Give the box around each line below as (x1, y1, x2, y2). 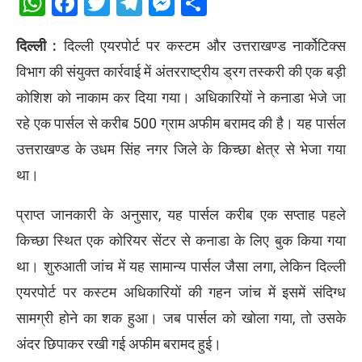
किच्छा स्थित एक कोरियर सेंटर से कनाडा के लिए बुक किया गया (16, 231, 346, 249)
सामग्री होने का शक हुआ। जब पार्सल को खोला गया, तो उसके (16, 309, 346, 326)
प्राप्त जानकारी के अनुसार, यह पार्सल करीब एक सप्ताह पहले (16, 205, 346, 223)
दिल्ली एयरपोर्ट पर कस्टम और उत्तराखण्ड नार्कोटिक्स (57, 36, 346, 54)
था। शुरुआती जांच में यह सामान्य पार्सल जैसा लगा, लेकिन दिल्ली (16, 257, 346, 275)
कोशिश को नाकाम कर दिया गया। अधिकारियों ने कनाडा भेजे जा (16, 88, 346, 106)
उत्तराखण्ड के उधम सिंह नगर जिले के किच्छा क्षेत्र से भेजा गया (16, 140, 346, 158)
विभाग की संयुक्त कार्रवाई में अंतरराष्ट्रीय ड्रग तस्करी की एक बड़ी (16, 62, 346, 80)
